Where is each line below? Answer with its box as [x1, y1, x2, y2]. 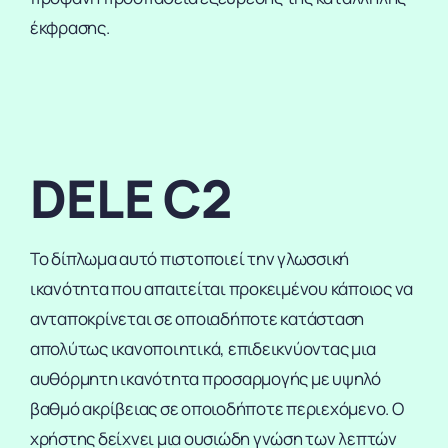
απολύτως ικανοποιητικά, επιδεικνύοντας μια [29, 337, 376, 361]
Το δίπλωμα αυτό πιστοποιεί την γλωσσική [29, 247, 350, 271]
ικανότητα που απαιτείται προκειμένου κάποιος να [29, 277, 413, 301]
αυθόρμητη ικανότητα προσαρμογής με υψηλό [29, 367, 381, 391]
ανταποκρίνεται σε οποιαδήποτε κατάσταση [29, 307, 365, 331]
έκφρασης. [29, 16, 110, 40]
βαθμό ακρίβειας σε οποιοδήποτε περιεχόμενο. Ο [29, 397, 404, 421]
